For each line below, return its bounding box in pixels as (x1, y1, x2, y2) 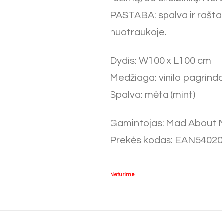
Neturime (110, 172, 135, 177)
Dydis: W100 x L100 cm (110, 56, 211, 66)
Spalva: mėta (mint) (110, 90, 195, 100)
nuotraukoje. (110, 27, 166, 37)
